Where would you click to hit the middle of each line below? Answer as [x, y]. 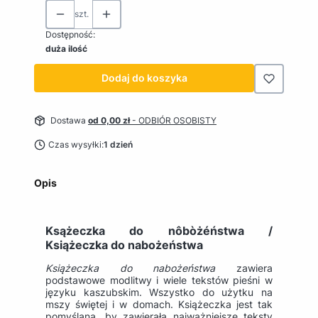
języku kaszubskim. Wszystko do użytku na [159, 292]
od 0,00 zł [110, 120]
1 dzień [118, 144]
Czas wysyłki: [76, 144]
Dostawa [69, 120]
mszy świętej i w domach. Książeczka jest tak [159, 304]
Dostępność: [70, 34]
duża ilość [66, 48]
